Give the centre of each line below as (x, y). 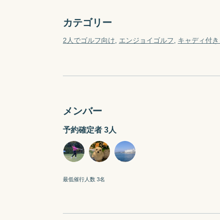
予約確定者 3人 (90, 130)
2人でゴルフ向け (89, 40)
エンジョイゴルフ (146, 40)
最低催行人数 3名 (84, 179)
